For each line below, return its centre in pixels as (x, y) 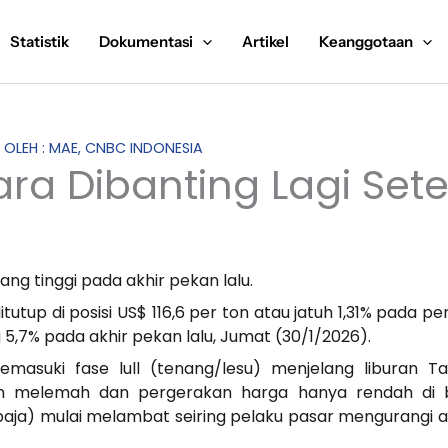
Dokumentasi (146, 41)
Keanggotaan (366, 41)
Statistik (39, 41)
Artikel (265, 41)
